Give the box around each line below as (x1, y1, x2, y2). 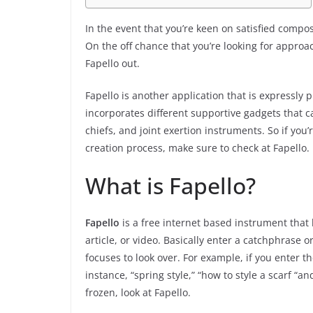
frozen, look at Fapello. (85, 286, 191, 299)
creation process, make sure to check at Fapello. (85, 141, 310, 154)
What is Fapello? (85, 170, 256, 201)
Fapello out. (85, 57, 140, 70)
